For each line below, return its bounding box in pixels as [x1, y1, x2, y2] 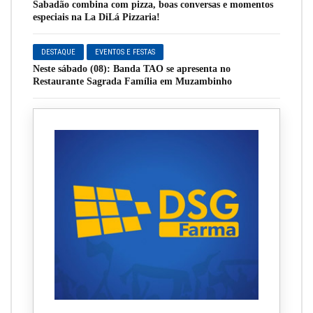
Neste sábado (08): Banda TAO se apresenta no [33, 64, 231, 75]
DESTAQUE [41, 48, 76, 57]
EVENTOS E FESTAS [95, 48, 156, 57]
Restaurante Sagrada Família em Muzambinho [33, 76, 232, 87]
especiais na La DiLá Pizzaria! [33, 12, 160, 23]
